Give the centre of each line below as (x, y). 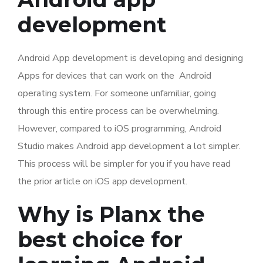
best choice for (100, 240)
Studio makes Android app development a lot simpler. (130, 146)
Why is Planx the (111, 214)
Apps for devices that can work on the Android (114, 76)
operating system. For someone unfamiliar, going (117, 93)
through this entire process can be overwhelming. (119, 111)
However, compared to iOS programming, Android (119, 129)
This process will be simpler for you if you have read (124, 164)
